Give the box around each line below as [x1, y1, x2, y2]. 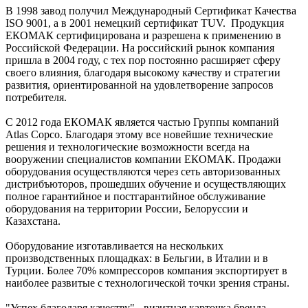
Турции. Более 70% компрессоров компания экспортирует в [5, 264, 287, 276]
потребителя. [5, 91, 67, 103]
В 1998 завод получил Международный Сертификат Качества [5, 4, 296, 16]
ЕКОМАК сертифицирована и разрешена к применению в [5, 29, 281, 41]
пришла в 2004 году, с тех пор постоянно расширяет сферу [5, 54, 280, 66]
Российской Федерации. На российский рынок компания [5, 41, 274, 54]
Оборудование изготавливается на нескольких [5, 239, 223, 252]
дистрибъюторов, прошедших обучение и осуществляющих [5, 177, 286, 190]
